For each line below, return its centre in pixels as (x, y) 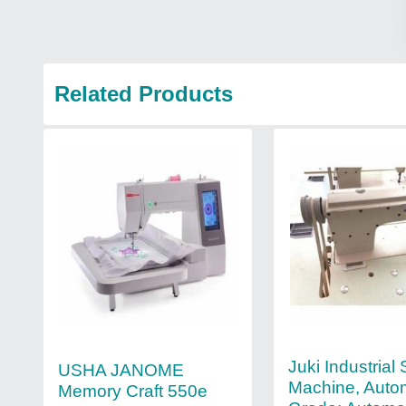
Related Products (144, 94)
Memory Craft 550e (133, 391)
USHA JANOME (121, 370)
